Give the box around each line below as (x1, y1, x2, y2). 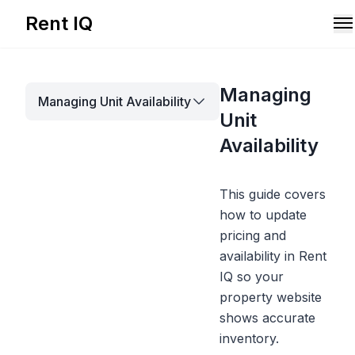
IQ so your (219, 269, 284, 284)
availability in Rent (219, 248, 326, 264)
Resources (25, 95, 89, 111)
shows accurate (219, 310, 315, 326)
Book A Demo (147, 329, 231, 345)
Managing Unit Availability (38, 94, 191, 109)
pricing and (219, 227, 286, 243)
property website (219, 289, 322, 305)
